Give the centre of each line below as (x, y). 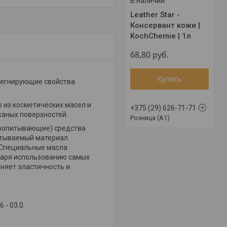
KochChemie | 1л (161, 36)
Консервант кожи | (165, 25)
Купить (170, 79)
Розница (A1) (150, 118)
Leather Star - (155, 14)
